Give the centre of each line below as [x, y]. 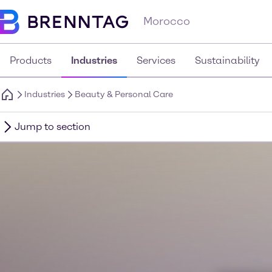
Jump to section [53, 127]
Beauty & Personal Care [124, 94]
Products [31, 60]
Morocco [167, 21]
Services [156, 60]
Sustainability [227, 60]
